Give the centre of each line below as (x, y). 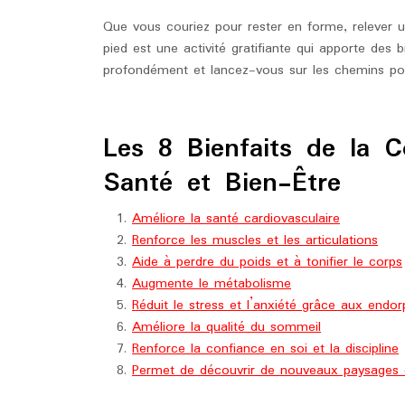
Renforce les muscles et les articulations (255, 240)
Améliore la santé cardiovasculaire (236, 219)
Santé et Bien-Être (222, 184)
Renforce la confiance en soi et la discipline (265, 349)
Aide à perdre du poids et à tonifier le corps (267, 262)
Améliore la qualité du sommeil (226, 327)
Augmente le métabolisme (212, 284)
